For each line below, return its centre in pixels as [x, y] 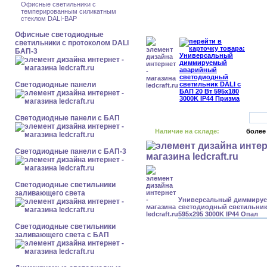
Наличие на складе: [187, 131]
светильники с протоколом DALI [72, 43]
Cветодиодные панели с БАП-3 [71, 151]
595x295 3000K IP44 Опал [218, 214]
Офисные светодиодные [59, 35]
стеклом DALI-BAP [49, 18]
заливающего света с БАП [62, 235]
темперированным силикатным [69, 11]
